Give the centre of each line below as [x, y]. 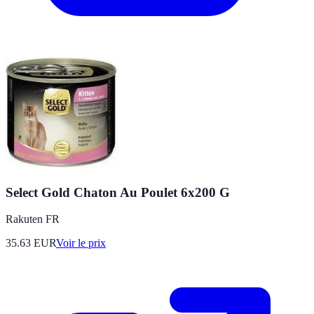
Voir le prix [81, 243]
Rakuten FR [33, 219]
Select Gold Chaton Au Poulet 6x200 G [118, 192]
